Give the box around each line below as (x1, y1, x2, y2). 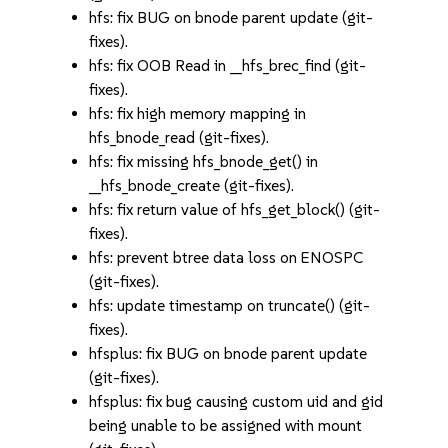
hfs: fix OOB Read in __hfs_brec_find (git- (89, 56, 367, 75)
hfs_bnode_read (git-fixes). (89, 128, 270, 147)
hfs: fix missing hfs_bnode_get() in (89, 152, 319, 171)
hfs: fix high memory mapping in (89, 104, 307, 123)
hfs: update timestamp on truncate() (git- (89, 296, 371, 315)
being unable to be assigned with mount (89, 416, 363, 435)
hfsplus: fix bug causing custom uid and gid (89, 392, 384, 411)
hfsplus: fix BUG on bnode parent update (89, 344, 368, 363)
